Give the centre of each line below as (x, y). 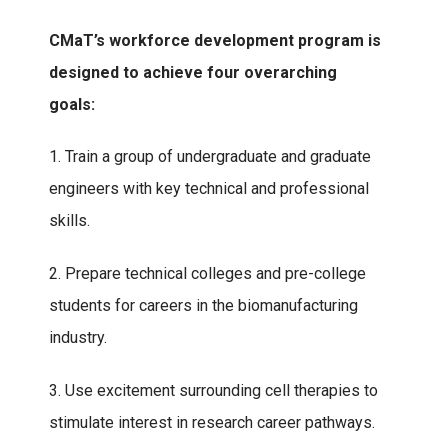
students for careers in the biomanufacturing (203, 306)
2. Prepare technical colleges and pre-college (207, 274)
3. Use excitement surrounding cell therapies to (213, 390)
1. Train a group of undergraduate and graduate (210, 157)
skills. (69, 221)
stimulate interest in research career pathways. (212, 422)
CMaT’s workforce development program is (215, 40)
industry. (78, 338)
